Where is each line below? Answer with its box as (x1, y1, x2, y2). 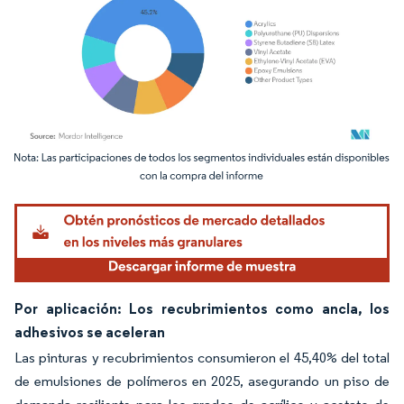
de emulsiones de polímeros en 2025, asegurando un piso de (14, 372, 390, 390)
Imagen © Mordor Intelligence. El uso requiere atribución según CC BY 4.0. (23, 162, 366, 177)
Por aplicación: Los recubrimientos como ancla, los (14, 299, 390, 318)
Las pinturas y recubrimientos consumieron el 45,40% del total (14, 349, 390, 367)
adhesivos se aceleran (14, 323, 165, 342)
